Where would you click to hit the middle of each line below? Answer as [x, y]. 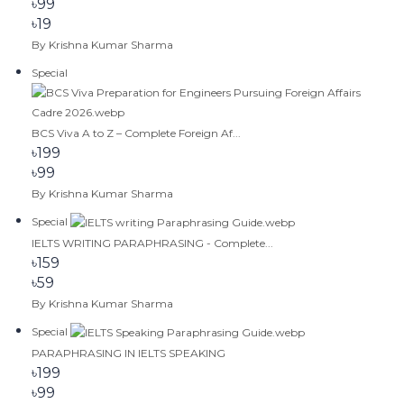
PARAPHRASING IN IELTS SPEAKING [129, 353]
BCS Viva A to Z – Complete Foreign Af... [136, 133]
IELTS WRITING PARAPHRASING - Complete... [152, 243]
